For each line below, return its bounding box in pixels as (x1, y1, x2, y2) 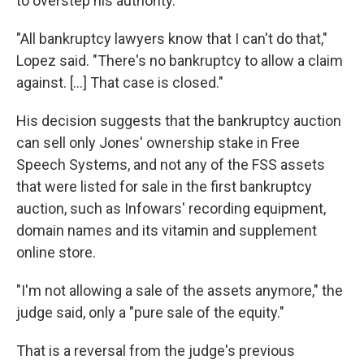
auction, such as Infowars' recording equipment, (16, 200, 326, 217)
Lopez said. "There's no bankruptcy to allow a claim (16, 52, 343, 69)
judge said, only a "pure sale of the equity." (16, 304, 284, 321)
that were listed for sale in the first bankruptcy (16, 178, 312, 195)
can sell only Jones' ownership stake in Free (16, 134, 300, 151)
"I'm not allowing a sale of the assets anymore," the (16, 282, 343, 299)
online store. (16, 244, 96, 261)
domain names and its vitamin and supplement (16, 222, 317, 239)
